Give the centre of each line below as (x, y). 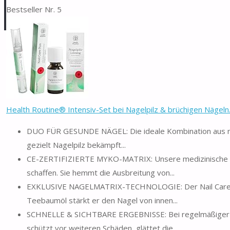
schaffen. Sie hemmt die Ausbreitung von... (101, 172)
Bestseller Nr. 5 (34, 9)
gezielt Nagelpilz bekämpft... (76, 145)
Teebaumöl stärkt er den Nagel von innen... (102, 200)
